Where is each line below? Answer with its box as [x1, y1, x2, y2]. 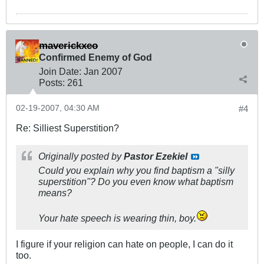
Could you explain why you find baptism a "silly [38, 165, 235, 176]
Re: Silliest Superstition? [16, 123, 119, 134]
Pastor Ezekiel [124, 151, 187, 162]
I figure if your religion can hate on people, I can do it [16, 239, 233, 250]
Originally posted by [38, 151, 124, 162]
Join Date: [39, 66, 81, 77]
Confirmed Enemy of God [39, 52, 152, 63]
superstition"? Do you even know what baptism [38, 176, 233, 187]
